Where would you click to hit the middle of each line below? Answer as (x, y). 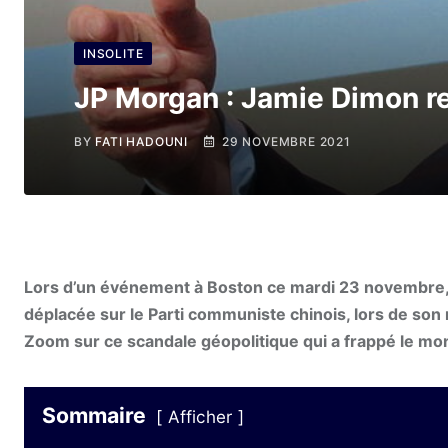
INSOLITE (113, 53)
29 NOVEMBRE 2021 (286, 141)
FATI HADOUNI (142, 141)
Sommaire (94, 415)
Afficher (200, 417)
